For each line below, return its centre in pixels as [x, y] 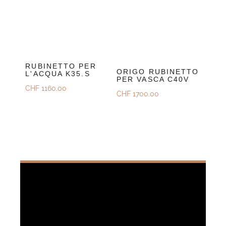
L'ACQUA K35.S [58, 74]
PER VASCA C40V [153, 79]
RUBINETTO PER [61, 66]
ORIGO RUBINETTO [158, 72]
